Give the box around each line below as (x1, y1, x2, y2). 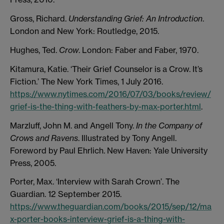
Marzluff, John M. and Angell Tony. (10, 120, 136, 130)
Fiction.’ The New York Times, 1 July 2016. (10, 76, 163, 86)
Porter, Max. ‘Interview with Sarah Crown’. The (10, 176, 179, 187)
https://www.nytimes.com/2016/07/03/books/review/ (10, 88, 211, 99)
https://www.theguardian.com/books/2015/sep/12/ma (10, 201, 211, 212)
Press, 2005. (10, 157, 56, 168)
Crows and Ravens (10, 132, 78, 143)
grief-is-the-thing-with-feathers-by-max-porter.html (10, 101, 201, 111)
